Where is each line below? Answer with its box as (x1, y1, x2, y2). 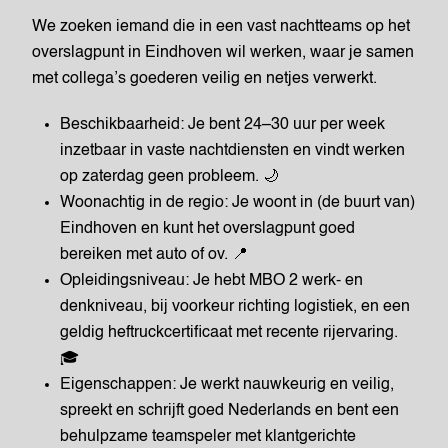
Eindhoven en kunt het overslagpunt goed (60, 221, 355, 237)
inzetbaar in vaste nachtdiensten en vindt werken (60, 143, 405, 159)
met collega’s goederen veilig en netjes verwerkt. (32, 71, 377, 87)
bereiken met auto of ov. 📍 (60, 247, 248, 263)
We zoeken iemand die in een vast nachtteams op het (32, 19, 410, 35)
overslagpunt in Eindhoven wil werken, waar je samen (32, 45, 414, 61)
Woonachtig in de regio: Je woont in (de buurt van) (60, 195, 415, 211)
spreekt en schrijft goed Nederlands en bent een (60, 403, 399, 419)
